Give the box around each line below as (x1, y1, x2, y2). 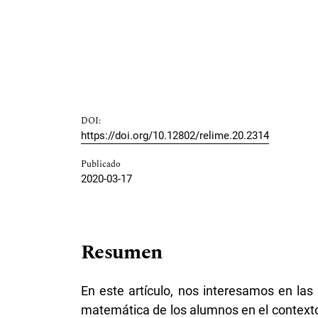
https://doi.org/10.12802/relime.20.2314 (81, 128, 269, 142)
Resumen (81, 236, 163, 268)
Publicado (81, 157, 121, 171)
